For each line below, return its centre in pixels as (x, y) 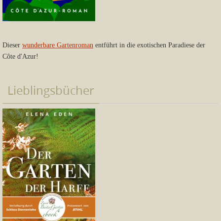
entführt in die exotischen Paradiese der (149, 45)
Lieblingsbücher (51, 91)
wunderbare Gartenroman (58, 45)
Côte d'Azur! (20, 57)
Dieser (12, 45)
